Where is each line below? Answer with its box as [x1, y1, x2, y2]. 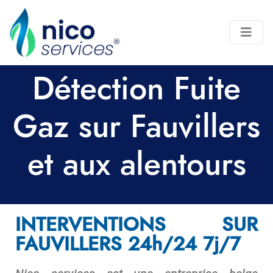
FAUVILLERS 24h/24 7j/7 [15, 235, 241, 254]
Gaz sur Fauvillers [13, 111, 260, 143]
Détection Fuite [32, 73, 241, 105]
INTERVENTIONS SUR [15, 215, 258, 235]
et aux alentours [27, 149, 246, 181]
